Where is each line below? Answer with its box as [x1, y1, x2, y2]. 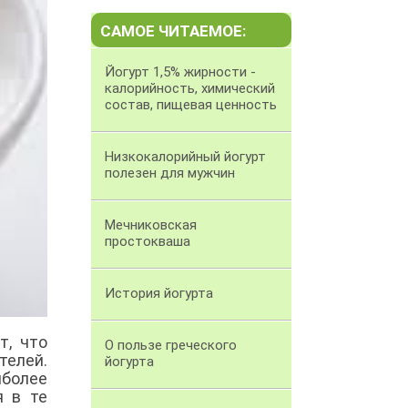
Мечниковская [105, 217, 197, 234]
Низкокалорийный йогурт [105, 148, 266, 166]
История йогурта [105, 285, 213, 302]
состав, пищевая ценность [105, 97, 277, 114]
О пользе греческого [105, 337, 237, 354]
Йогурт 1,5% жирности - [105, 64, 256, 81]
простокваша [105, 233, 190, 250]
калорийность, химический [105, 80, 275, 97]
